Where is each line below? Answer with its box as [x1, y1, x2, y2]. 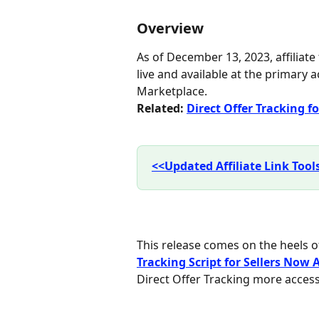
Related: [137, 100, 187, 116]
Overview [137, 19, 204, 38]
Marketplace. [137, 83, 207, 99]
